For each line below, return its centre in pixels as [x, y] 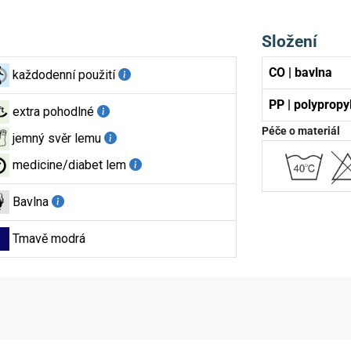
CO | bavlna [301, 72]
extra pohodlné [53, 111]
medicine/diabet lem [69, 165]
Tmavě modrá [49, 238]
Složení [290, 41]
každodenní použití [64, 74]
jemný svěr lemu [57, 138]
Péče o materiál [301, 130]
